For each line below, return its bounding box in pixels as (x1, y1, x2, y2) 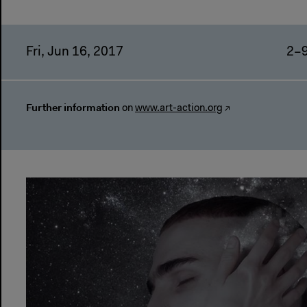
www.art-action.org (135, 103, 223, 114)
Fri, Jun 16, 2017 (26, 45, 123, 59)
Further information (26, 100, 120, 114)
